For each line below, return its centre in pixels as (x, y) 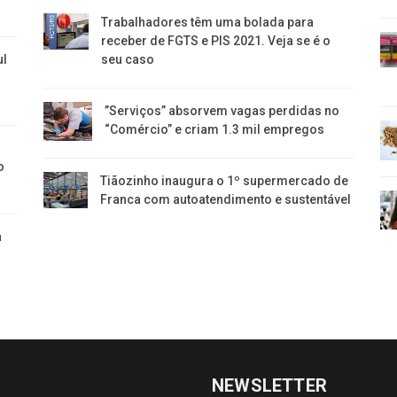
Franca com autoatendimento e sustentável (226, 199)
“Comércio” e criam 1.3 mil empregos (214, 129)
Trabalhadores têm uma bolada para (207, 22)
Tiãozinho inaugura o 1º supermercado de (225, 180)
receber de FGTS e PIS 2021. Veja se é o (215, 40)
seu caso (127, 59)
